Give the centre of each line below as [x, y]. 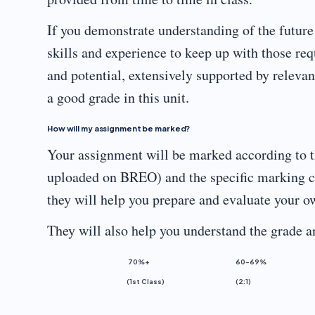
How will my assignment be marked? [119, 128]
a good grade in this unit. [118, 97]
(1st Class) [146, 281]
